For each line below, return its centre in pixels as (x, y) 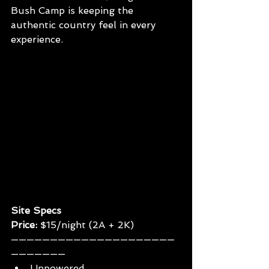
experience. (37, 40)
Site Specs (36, 211)
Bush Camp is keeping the (74, 11)
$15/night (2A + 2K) (87, 225)
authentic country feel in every (85, 25)
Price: (26, 225)
